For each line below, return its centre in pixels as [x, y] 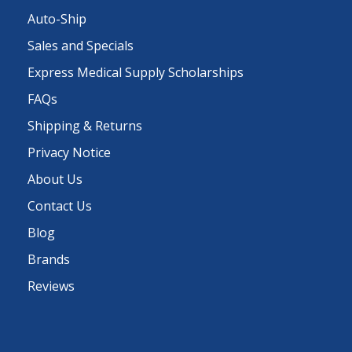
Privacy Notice [69, 152]
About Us [55, 179]
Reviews [51, 286]
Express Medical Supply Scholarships [136, 72]
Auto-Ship [57, 18]
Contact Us [60, 205]
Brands [49, 259]
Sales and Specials [81, 45]
